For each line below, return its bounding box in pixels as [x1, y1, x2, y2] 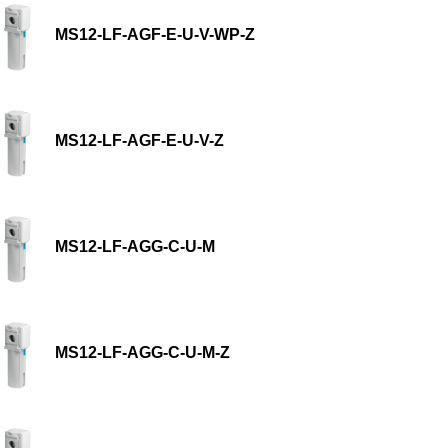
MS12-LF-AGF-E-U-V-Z [55, 131, 225, 149]
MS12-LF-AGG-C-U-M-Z [55, 343, 231, 361]
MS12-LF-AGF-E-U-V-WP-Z [55, 25, 256, 43]
